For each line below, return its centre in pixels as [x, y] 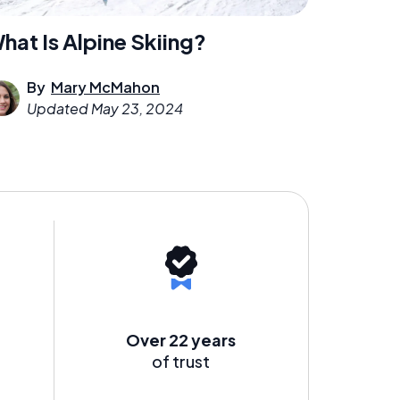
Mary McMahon [105, 87]
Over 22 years [181, 339]
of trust [181, 361]
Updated [59, 108]
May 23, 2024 [137, 108]
